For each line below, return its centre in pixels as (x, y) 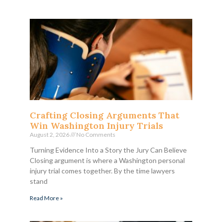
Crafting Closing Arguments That (105, 115)
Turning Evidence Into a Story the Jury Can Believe (108, 150)
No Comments (95, 134)
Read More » (46, 198)
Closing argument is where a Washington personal (107, 160)
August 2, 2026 (50, 134)
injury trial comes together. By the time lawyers (102, 170)
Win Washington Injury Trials (96, 125)
